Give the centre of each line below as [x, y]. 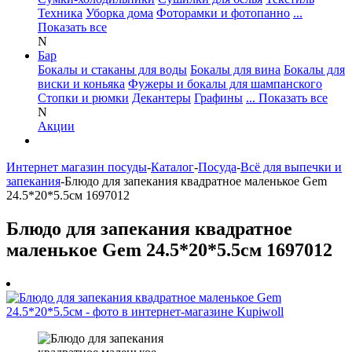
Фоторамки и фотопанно [223, 13]
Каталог [172, 167]
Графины [218, 98]
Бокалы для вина [235, 70]
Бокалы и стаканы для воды [112, 70]
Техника [60, 13]
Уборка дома [119, 13]
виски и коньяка [81, 84]
